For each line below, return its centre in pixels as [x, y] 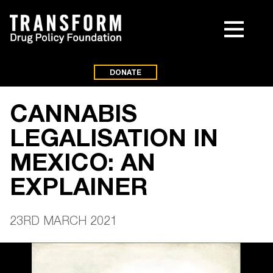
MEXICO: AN [83, 161]
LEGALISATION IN [114, 137]
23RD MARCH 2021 [63, 220]
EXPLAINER [79, 186]
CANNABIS [73, 113]
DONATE [126, 72]
